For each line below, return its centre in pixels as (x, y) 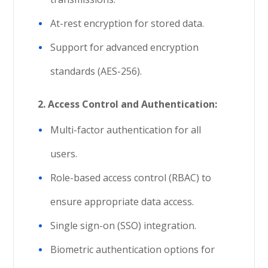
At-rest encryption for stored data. (127, 23)
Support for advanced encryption (125, 47)
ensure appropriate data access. (122, 202)
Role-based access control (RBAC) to (131, 178)
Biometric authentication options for (133, 249)
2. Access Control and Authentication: (128, 104)
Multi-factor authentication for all (126, 130)
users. (64, 154)
